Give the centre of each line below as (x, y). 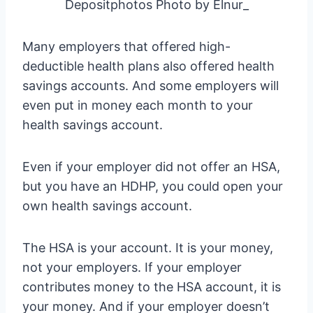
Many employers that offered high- (126, 47)
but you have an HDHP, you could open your (153, 187)
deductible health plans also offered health (148, 66)
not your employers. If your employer (132, 268)
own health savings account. (107, 206)
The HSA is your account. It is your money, (148, 248)
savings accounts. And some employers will (151, 86)
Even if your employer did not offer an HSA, (151, 167)
